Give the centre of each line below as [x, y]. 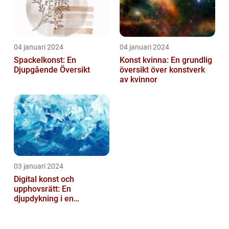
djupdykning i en [44, 199]
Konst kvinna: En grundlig [166, 60]
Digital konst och [44, 179]
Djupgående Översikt [52, 70]
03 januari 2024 [39, 166]
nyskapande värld [46, 209]
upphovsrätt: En [42, 189]
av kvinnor [139, 80]
